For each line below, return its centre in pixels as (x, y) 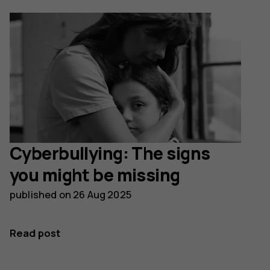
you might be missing (95, 175)
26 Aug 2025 (102, 195)
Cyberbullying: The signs (110, 154)
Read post (35, 233)
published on (42, 195)
